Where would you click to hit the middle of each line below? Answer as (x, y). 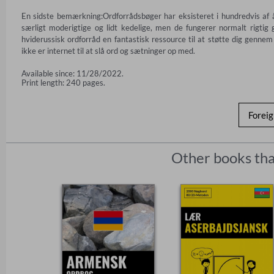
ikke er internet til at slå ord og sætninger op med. (108, 50)
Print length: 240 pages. (63, 82)
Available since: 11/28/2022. (72, 73)
